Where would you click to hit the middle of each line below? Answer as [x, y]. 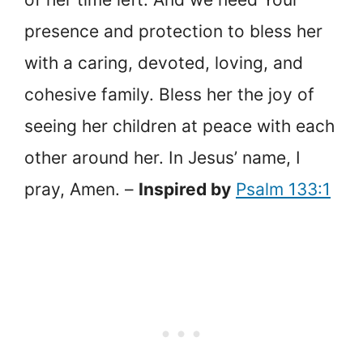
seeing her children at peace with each [179, 126]
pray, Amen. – [81, 189]
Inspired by [185, 189]
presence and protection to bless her [173, 31]
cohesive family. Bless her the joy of [169, 94]
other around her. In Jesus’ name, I [162, 157]
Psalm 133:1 [283, 189]
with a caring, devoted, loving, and [164, 62]
